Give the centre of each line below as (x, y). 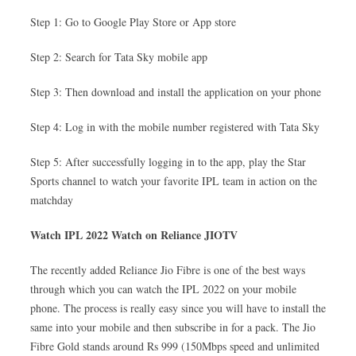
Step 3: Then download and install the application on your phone (176, 92)
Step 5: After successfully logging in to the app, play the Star (168, 162)
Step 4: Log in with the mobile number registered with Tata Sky (175, 127)
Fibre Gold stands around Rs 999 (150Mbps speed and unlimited (175, 346)
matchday (52, 200)
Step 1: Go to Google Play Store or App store (133, 22)
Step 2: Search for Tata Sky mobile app (119, 57)
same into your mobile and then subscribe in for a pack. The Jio (173, 327)
